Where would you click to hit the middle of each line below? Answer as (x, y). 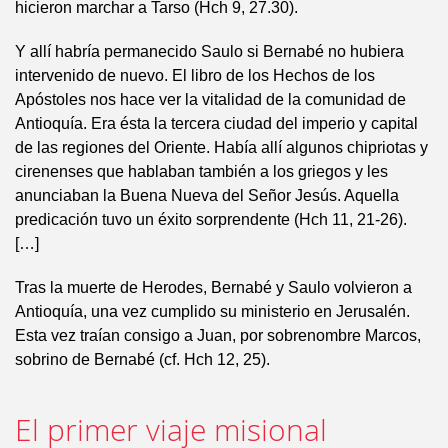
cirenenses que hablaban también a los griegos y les (201, 171)
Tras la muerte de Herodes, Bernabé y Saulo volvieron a (213, 287)
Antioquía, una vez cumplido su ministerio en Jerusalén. (212, 311)
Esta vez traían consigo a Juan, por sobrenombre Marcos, (218, 335)
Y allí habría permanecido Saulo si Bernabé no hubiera (209, 51)
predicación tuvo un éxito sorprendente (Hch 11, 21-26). (211, 219)
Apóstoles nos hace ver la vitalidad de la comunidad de (210, 99)
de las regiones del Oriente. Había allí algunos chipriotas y (221, 147)
